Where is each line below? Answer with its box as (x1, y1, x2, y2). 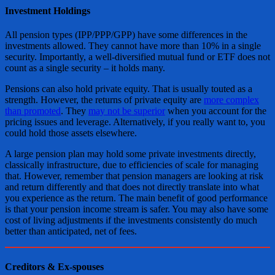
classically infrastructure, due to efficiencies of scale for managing (5, 160, 258, 171)
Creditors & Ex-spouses (5, 261, 104, 272)
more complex (204, 95, 259, 106)
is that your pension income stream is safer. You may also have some (5, 204, 268, 215)
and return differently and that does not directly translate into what (5, 182, 259, 193)
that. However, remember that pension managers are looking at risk (5, 171, 263, 182)
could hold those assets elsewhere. (5, 128, 137, 139)
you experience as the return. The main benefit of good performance (5, 193, 268, 204)
